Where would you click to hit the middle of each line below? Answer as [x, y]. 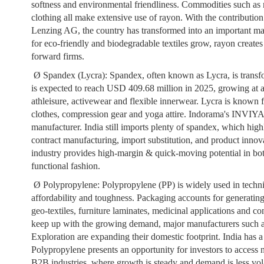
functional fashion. [66, 166]
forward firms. [58, 56]
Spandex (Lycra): [75, 75]
